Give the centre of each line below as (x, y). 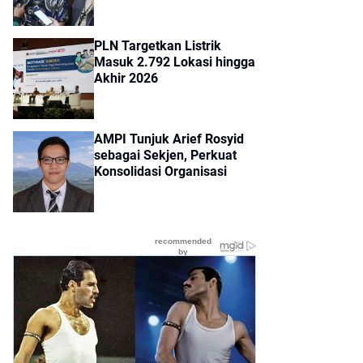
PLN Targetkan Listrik (158, 46)
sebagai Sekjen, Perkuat (165, 155)
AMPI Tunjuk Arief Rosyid (169, 139)
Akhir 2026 (126, 78)
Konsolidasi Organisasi (160, 171)
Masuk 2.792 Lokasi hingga (175, 62)
